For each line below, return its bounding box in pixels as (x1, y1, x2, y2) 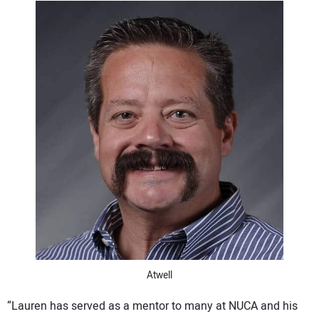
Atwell (147, 268, 172, 283)
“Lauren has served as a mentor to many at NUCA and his (7, 297, 298, 315)
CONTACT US (21, 6, 86, 21)
